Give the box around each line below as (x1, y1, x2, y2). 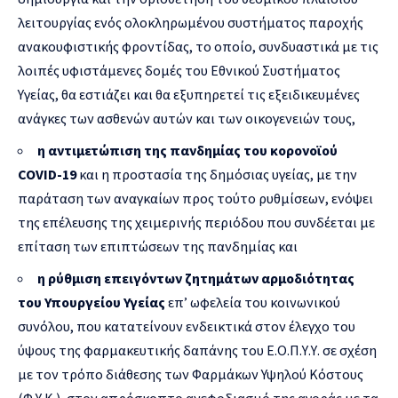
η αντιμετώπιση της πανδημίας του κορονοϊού (37, 140, 338, 159)
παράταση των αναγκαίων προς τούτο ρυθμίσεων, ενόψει (18, 188, 373, 207)
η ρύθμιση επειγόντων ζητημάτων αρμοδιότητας (37, 268, 354, 287)
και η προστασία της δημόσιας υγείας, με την (76, 164, 357, 183)
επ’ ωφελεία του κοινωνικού (165, 292, 340, 311)
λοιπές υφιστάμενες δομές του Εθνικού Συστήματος (18, 60, 340, 79)
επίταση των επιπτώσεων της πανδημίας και (18, 236, 298, 255)
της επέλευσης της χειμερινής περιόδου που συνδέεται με (18, 212, 375, 231)
